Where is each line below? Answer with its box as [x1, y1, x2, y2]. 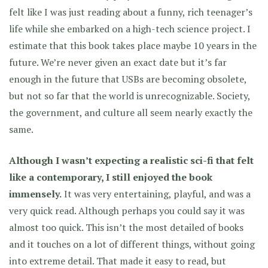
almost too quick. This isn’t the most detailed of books [9, 221, 243, 234]
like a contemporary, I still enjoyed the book [9, 170, 212, 184]
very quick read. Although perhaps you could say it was [9, 204, 245, 217]
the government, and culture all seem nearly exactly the [9, 106, 252, 119]
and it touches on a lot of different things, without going [9, 237, 255, 251]
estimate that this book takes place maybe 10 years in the [9, 39, 257, 52]
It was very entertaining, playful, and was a [62, 187, 251, 200]
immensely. [9, 187, 62, 200]
